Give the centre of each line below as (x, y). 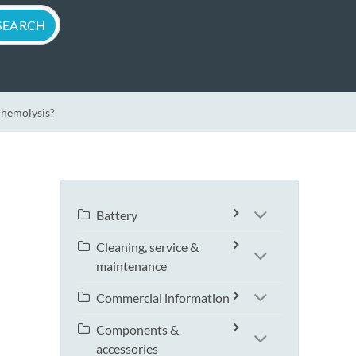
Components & (137, 330)
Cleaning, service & (147, 247)
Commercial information (163, 298)
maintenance (132, 266)
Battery (117, 215)
